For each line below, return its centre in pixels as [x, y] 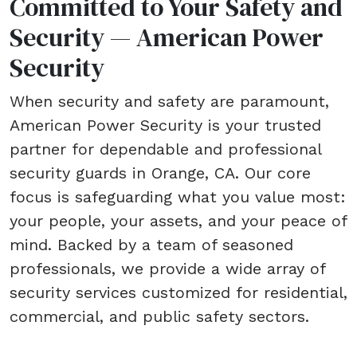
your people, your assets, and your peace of [178, 221]
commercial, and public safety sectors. [159, 317]
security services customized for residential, [178, 293]
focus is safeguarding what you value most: [178, 197]
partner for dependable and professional [165, 149]
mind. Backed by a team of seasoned [151, 245]
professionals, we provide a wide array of [167, 269]
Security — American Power [167, 38]
